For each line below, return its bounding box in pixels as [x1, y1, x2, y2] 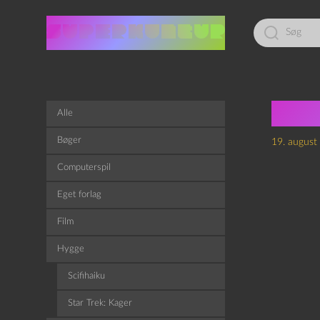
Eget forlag [56, 190, 101, 199]
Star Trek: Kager [67, 299, 132, 308]
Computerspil [56, 163, 111, 172]
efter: [252, 29, 275, 39]
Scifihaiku [67, 271, 105, 281]
